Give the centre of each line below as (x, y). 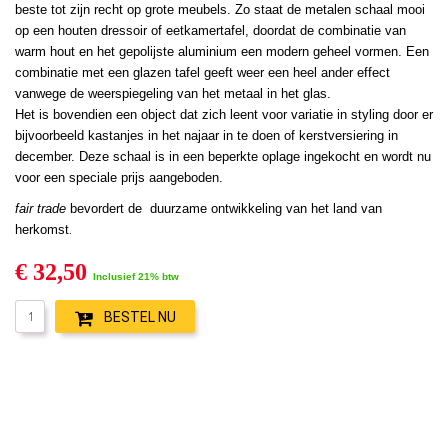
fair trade (40, 208)
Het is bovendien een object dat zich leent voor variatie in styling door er (224, 114)
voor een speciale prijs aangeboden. (119, 177)
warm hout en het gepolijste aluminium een (138, 51)
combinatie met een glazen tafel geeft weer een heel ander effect (202, 72)
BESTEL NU (139, 316)
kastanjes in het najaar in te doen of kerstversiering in (243, 135)
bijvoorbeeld (49, 135)
